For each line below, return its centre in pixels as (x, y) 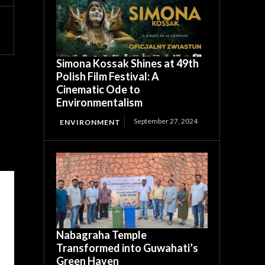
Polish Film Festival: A (108, 76)
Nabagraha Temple (102, 235)
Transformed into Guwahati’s (127, 248)
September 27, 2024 (166, 121)
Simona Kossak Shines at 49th (128, 63)
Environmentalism (100, 102)
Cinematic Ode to (98, 89)
